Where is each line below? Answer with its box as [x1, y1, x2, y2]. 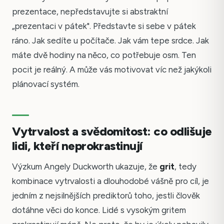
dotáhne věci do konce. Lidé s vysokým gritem [12, 204, 186, 215]
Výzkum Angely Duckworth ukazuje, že [12, 161, 159, 171]
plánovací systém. [12, 79, 79, 89]
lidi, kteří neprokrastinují [12, 138, 142, 153]
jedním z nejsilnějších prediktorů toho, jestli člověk [12, 190, 200, 200]
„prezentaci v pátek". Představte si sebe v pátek [12, 21, 196, 31]
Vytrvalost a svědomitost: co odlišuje [12, 123, 212, 138]
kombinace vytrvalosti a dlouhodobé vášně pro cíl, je [12, 175, 209, 186]
